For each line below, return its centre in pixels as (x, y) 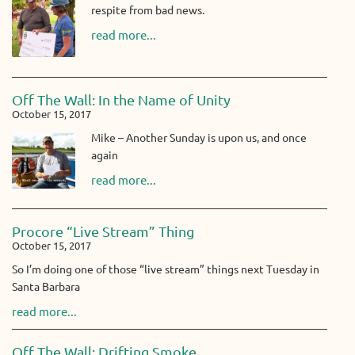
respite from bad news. (147, 11)
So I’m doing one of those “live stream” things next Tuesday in (166, 269)
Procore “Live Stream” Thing (103, 231)
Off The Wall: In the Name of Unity (121, 100)
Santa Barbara (46, 286)
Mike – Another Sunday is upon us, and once (198, 138)
